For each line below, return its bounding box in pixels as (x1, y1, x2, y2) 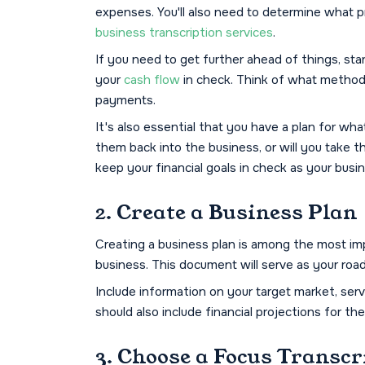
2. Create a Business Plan (95, 199, 358, 227)
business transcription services (95, 24, 273, 42)
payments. (95, 92, 156, 109)
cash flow (124, 72, 180, 89)
